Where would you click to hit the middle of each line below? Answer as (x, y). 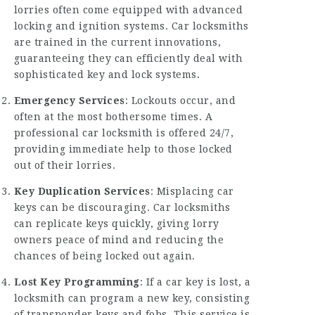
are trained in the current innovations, (117, 42)
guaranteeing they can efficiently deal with (128, 58)
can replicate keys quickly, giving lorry (116, 223)
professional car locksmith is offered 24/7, (124, 133)
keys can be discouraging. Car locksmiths (122, 207)
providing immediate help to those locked (123, 149)
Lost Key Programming (77, 282)
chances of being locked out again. (104, 256)
